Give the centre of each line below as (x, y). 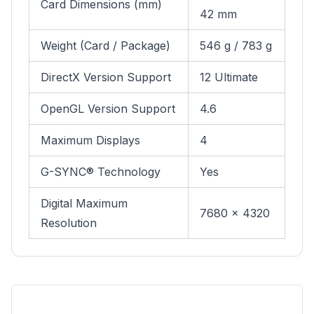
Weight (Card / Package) (105, 46)
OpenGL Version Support (108, 109)
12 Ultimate (229, 77)
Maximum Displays (90, 140)
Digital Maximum (84, 203)
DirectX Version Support (106, 77)
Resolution (69, 223)
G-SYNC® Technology (101, 172)
